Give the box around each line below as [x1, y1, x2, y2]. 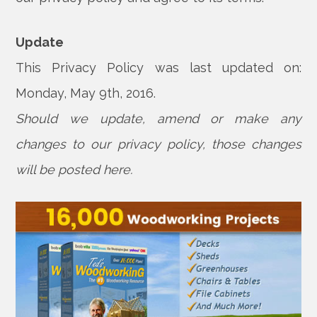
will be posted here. [16, 162, 133, 177]
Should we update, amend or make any [16, 111, 301, 126]
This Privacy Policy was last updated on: [16, 60, 301, 75]
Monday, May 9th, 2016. [16, 86, 156, 100]
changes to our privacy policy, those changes [16, 137, 301, 151]
